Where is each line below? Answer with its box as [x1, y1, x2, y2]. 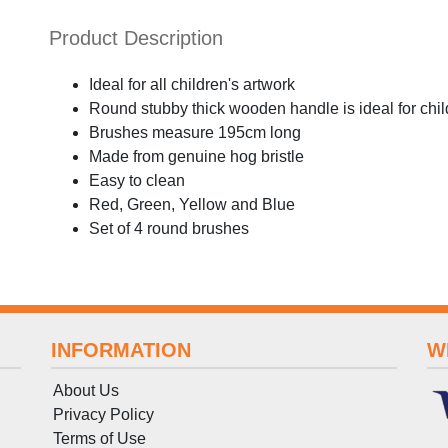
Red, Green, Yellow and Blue [89, 195, 295, 213]
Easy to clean [89, 171, 185, 189]
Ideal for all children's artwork [89, 75, 295, 93]
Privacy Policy [52, 405, 154, 423]
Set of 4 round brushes [89, 219, 249, 237]
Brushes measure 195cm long [89, 123, 301, 141]
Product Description [49, 27, 223, 50]
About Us [52, 381, 119, 399]
